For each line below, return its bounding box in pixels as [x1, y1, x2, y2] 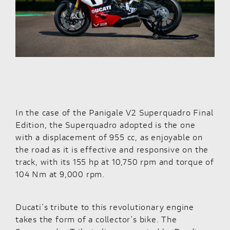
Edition [15, 119, 45, 130]
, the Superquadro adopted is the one [44, 119, 196, 130]
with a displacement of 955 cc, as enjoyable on [15, 131, 203, 142]
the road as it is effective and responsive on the [15, 143, 209, 155]
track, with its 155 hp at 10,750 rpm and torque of [15, 156, 214, 167]
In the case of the [15, 106, 89, 118]
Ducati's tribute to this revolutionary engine [15, 201, 194, 212]
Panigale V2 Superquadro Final [89, 106, 214, 118]
